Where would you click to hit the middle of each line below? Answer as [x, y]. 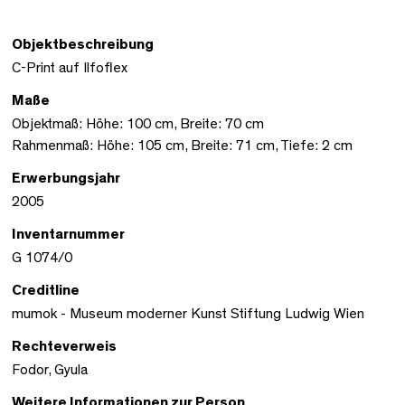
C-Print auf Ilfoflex [70, 67]
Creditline [46, 290]
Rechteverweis [64, 346]
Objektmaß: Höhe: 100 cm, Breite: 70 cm [138, 123]
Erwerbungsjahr [66, 178]
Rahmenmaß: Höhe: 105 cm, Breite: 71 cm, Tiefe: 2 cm [182, 145]
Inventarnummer [68, 234]
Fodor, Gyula [50, 369]
